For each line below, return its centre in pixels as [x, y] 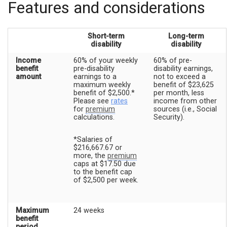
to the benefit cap [103, 172]
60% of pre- [173, 61]
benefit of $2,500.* [105, 93]
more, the [90, 156]
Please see [92, 101]
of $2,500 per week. [106, 180]
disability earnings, [183, 69]
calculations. [94, 118]
